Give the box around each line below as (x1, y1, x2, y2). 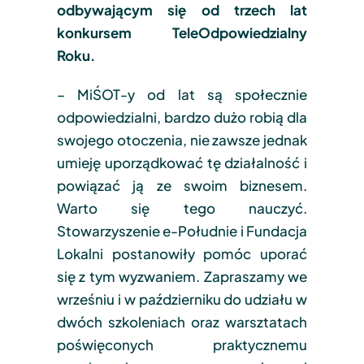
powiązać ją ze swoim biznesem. (56, 175, 308, 194)
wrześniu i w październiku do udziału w (56, 289, 308, 308)
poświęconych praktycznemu (56, 335, 308, 353)
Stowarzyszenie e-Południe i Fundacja (56, 221, 308, 240)
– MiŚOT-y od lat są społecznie (56, 84, 308, 103)
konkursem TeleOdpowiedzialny (56, 23, 308, 41)
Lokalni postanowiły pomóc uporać (56, 244, 308, 262)
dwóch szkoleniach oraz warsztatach (56, 312, 308, 331)
